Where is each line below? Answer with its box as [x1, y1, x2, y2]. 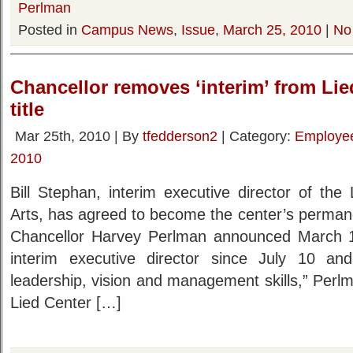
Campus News [81, 21, 173, 38]
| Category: [217, 128, 295, 144]
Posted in [18, 21, 81, 38]
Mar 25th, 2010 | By [15, 128, 143, 144]
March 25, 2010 [223, 21, 321, 38]
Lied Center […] [10, 294, 121, 311]
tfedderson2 [143, 128, 217, 144]
